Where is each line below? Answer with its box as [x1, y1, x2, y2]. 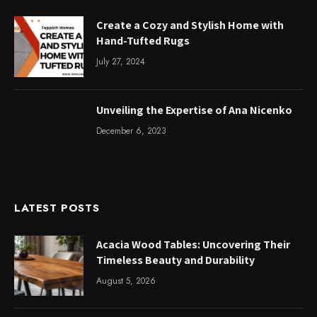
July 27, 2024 [96, 55, 145, 69]
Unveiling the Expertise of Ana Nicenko [96, 102, 292, 117]
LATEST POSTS [14, 200, 100, 216]
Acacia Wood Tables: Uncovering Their [96, 236, 290, 252]
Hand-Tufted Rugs [96, 33, 190, 49]
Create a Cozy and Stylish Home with [96, 18, 284, 33]
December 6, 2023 [96, 124, 166, 137]
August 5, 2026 [96, 274, 156, 287]
